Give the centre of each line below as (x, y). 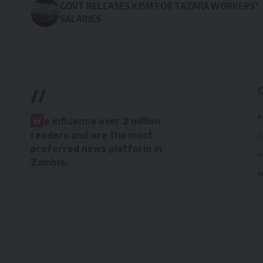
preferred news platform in (96, 149)
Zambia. (49, 162)
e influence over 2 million (102, 121)
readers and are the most (92, 135)
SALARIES (80, 18)
